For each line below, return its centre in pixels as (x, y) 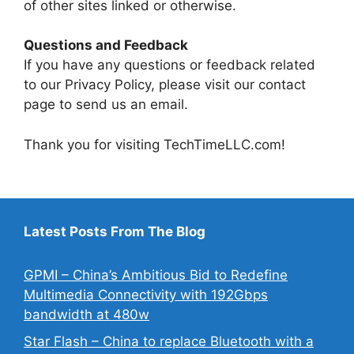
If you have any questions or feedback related (169, 65)
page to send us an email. (106, 104)
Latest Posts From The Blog (115, 232)
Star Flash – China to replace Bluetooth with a (169, 341)
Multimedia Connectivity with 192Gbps (146, 295)
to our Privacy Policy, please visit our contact (165, 85)
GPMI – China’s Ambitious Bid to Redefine (156, 275)
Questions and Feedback (106, 45)
